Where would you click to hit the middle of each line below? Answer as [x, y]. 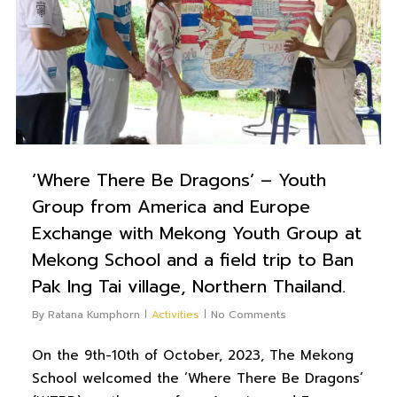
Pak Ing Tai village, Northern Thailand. [188, 287]
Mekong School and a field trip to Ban [192, 260]
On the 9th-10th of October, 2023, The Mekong [192, 356]
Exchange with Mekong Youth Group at [196, 234]
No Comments [248, 315]
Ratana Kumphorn [93, 315]
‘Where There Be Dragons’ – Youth [179, 180]
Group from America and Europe [171, 207]
